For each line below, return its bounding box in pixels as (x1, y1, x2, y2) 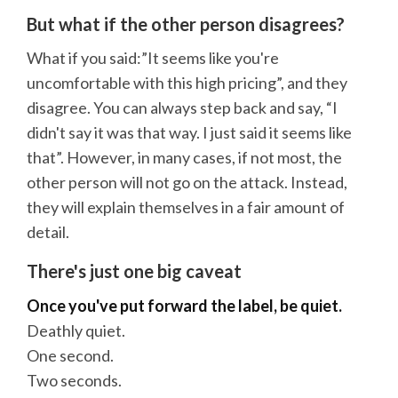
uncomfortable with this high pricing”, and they (27, 73, 347, 93)
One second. (27, 345, 114, 365)
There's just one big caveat (27, 260, 242, 283)
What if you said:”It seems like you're (27, 48, 279, 68)
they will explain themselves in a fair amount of (27, 197, 345, 218)
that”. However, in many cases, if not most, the (27, 147, 342, 168)
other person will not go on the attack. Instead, (27, 172, 347, 193)
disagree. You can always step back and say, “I (27, 98, 338, 118)
